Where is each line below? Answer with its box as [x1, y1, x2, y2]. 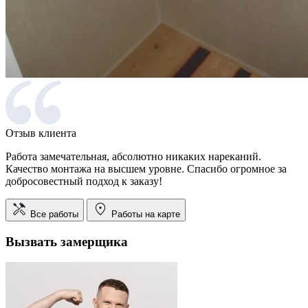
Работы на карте [111, 208, 180, 219]
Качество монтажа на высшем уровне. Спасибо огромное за [5, 162, 287, 175]
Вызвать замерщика [5, 234, 128, 249]
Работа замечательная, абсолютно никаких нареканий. [5, 150, 261, 162]
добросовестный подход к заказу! [5, 175, 162, 187]
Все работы [30, 208, 78, 219]
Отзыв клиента [5, 126, 76, 139]
